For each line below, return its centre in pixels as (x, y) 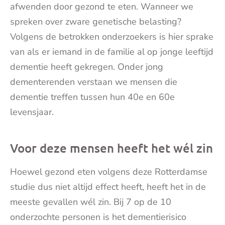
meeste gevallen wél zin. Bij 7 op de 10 (91, 202)
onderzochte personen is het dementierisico (98, 217)
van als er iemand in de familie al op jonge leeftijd (112, 52)
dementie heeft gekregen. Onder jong (87, 67)
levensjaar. (32, 112)
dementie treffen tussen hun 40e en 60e (92, 97)
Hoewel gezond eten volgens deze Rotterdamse (109, 172)
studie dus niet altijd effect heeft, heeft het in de (108, 187)
